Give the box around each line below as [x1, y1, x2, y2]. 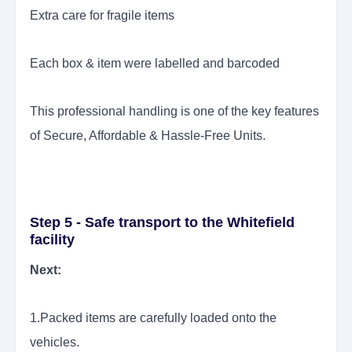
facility [30, 232, 75, 248]
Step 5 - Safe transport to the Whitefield [30, 214, 295, 231]
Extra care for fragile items [30, 9, 174, 23]
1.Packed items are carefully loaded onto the [30, 311, 277, 325]
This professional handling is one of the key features [30, 104, 319, 119]
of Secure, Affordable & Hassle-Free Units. [30, 129, 266, 143]
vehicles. [30, 335, 79, 350]
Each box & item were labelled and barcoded [30, 57, 283, 71]
